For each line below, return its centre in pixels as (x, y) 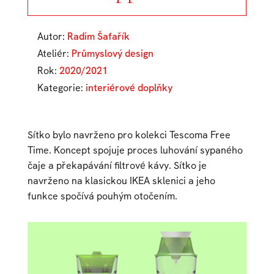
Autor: (52, 36)
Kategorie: (61, 87)
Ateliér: (54, 53)
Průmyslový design (112, 53)
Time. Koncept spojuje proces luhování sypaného (135, 150)
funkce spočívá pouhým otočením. (102, 196)
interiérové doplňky (129, 87)
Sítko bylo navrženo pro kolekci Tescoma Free (129, 135)
